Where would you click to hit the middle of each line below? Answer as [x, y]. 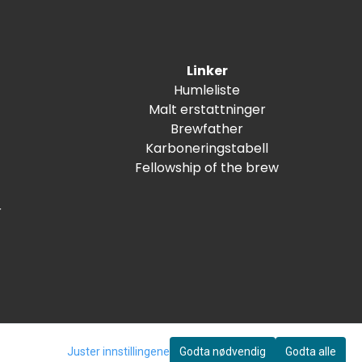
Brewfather [207, 128]
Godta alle [311, 351]
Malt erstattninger [207, 109]
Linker [207, 70]
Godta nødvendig [223, 351]
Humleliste [207, 90]
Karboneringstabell [207, 148]
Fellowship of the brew [207, 167]
